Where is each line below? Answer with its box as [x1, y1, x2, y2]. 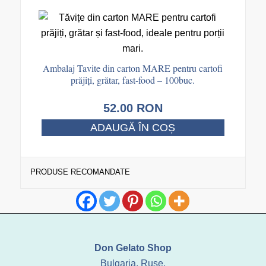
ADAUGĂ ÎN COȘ [90, 121, 176, 134]
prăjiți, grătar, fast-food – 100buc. [71, 73, 195, 86]
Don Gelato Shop [94, 242, 172, 253]
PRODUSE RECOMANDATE [30, 167, 130, 176]
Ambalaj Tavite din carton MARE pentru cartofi [43, 61, 223, 74]
